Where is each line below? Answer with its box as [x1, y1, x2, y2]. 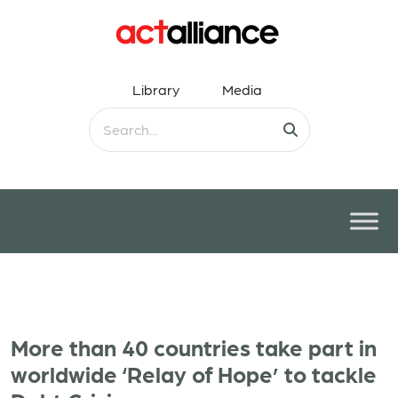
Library [132, 81, 179, 98]
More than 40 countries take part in [11, 333, 377, 360]
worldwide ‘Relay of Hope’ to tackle [11, 360, 377, 386]
